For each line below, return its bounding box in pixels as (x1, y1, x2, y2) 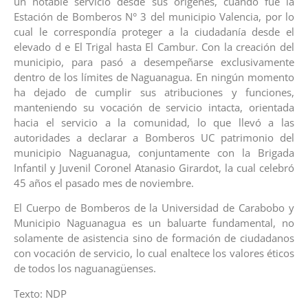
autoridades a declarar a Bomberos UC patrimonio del (14, 130, 294, 144)
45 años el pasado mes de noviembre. (14, 175, 194, 190)
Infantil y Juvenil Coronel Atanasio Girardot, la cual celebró (14, 160, 294, 175)
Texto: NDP (14, 286, 67, 300)
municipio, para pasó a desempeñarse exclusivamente (14, 54, 294, 69)
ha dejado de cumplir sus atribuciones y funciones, (14, 85, 294, 99)
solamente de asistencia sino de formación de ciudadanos (14, 231, 294, 245)
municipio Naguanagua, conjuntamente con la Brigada (14, 145, 294, 159)
